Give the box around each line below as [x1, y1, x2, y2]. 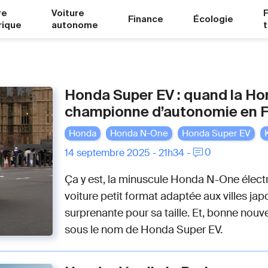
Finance [128, 14, 164, 24]
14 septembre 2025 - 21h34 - [65, 147, 191, 159]
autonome [51, 20, 99, 30]
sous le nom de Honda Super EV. [65, 223, 223, 237]
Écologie [193, 14, 234, 24]
